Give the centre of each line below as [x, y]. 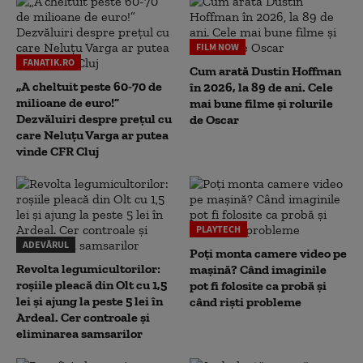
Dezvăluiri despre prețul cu [94, 118]
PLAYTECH [218, 228]
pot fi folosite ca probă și [258, 285]
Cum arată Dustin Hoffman [265, 70]
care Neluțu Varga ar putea [92, 135]
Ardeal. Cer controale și [83, 317]
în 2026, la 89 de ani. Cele [261, 87]
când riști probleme [246, 301]
